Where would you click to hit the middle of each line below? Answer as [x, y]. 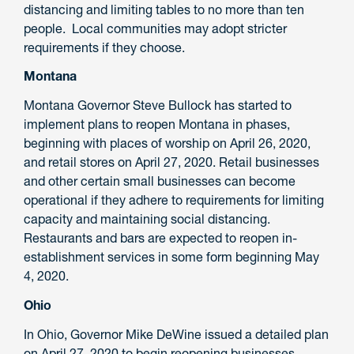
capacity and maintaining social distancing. [147, 219]
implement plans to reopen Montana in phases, [157, 124]
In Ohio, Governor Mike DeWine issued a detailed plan [176, 334]
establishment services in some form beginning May [171, 257]
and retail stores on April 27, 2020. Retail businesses [171, 162]
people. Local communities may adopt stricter [155, 28]
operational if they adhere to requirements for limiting [174, 200]
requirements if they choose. [104, 47]
